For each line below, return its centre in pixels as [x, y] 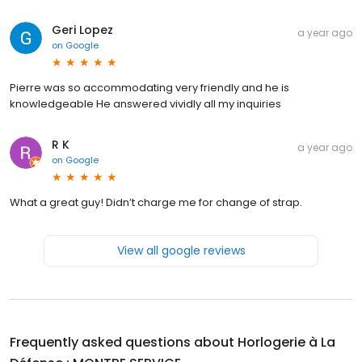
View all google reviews [181, 250]
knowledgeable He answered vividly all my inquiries [145, 103]
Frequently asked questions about [124, 342]
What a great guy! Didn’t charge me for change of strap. [156, 202]
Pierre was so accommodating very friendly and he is [149, 87]
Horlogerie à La [286, 342]
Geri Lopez [82, 29]
